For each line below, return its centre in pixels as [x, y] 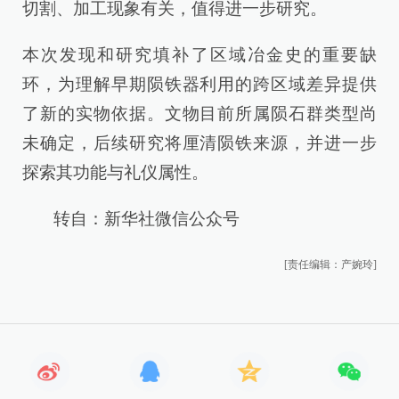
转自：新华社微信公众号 [131, 218]
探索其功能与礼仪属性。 [115, 172]
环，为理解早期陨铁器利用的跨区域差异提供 [199, 84]
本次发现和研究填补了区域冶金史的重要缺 [199, 54]
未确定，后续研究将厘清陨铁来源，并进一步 [199, 142]
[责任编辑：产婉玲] [330, 265]
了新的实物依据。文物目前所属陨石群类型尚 [199, 113]
